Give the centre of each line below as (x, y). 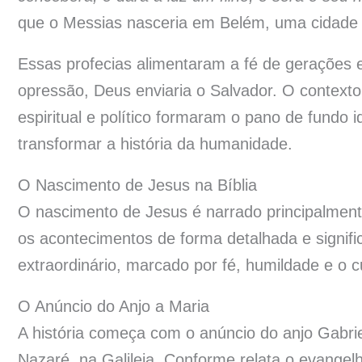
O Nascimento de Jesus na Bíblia (137, 185)
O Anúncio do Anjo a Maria (114, 307)
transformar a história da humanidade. (155, 144)
